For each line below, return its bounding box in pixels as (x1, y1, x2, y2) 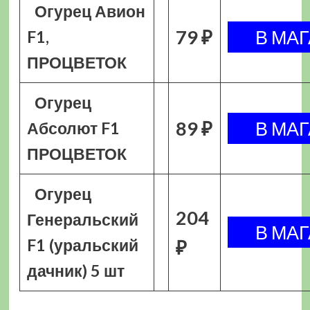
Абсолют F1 (26, 118, 120, 138)
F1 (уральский (26, 235, 138, 255)
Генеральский (26, 210, 138, 229)
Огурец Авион (35, 1, 146, 21)
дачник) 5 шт (26, 261, 125, 280)
